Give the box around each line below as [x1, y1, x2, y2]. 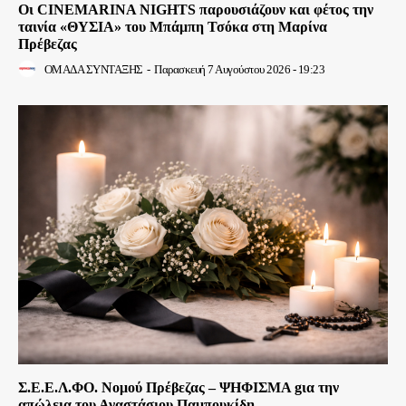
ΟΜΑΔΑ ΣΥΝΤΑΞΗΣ [43, 63, 143, 77]
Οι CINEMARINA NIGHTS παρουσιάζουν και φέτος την [18, 2, 373, 18]
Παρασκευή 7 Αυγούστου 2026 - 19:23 [154, 63, 324, 77]
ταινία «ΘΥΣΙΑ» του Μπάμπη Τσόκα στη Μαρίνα [18, 19, 327, 35]
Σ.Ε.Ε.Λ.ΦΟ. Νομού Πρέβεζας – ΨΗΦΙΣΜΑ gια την [18, 379, 339, 395]
